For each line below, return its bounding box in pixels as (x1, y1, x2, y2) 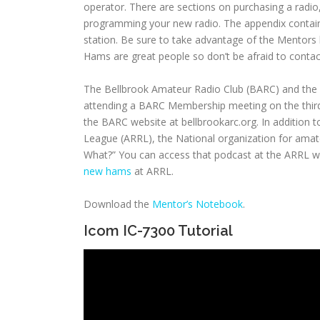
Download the (84, 197, 152, 211)
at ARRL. (131, 164, 174, 178)
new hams (84, 164, 131, 178)
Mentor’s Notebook (152, 197, 243, 211)
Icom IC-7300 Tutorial (84, 222, 233, 239)
